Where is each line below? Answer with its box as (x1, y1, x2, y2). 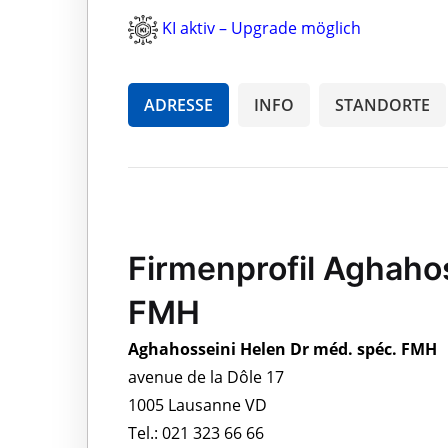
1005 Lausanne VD (128, 393, 267, 416)
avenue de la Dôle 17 (128, 365, 284, 388)
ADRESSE (144, 93, 213, 116)
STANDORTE (335, 93, 430, 116)
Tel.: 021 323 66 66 (128, 421, 264, 444)
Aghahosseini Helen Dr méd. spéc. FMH (128, 337, 437, 360)
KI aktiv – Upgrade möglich (162, 17, 361, 39)
